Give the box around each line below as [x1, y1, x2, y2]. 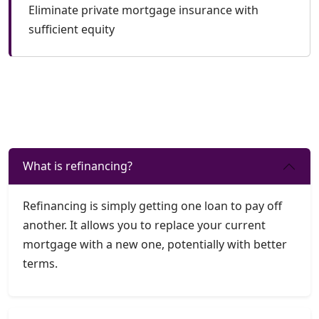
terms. [23, 255, 58, 271]
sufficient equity [28, 21, 115, 37]
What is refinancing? [23, 158, 132, 174]
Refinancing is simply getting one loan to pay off [23, 197, 282, 214]
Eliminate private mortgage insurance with [28, 1, 258, 18]
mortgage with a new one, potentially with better [23, 236, 287, 252]
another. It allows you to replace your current [23, 216, 266, 233]
